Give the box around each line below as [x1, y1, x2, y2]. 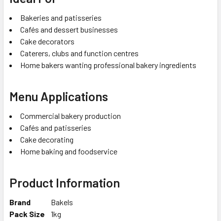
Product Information [9, 175, 120, 190]
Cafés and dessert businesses [20, 24, 118, 34]
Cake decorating [20, 134, 74, 144]
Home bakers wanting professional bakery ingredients [20, 60, 196, 70]
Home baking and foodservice [20, 146, 117, 156]
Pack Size [9, 209, 45, 219]
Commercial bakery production [20, 110, 121, 120]
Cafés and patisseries [20, 122, 91, 132]
